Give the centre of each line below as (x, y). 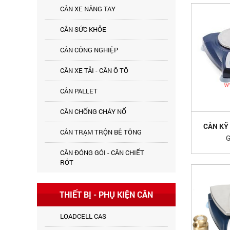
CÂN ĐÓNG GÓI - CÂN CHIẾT (102, 152)
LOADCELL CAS (83, 216)
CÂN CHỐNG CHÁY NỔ (93, 111)
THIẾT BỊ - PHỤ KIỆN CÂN (106, 194)
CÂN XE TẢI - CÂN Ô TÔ (94, 70)
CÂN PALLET (79, 91)
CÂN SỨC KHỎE (83, 29)
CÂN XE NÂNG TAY (88, 9)
